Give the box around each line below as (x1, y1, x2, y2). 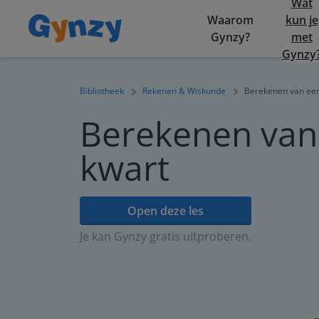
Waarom (207, 12, 253, 28)
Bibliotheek (80, 85, 124, 97)
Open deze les (127, 203, 204, 219)
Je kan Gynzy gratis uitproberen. (80, 229, 251, 244)
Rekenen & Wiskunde (142, 85, 226, 97)
